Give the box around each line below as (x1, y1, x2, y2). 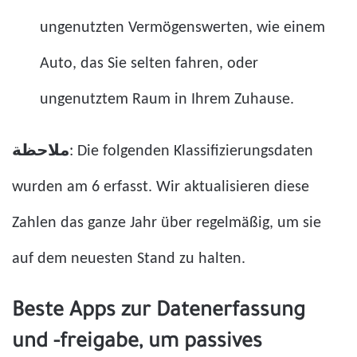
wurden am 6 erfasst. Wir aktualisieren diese (12, 178, 309, 195)
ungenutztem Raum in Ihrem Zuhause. (40, 91, 294, 108)
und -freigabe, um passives (12, 331, 262, 355)
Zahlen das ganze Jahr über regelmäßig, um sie (12, 214, 321, 231)
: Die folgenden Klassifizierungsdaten (69, 143, 313, 159)
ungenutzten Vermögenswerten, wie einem (40, 19, 325, 36)
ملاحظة (12, 143, 69, 159)
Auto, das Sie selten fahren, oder (40, 55, 258, 72)
